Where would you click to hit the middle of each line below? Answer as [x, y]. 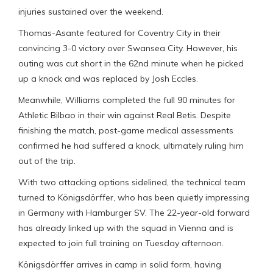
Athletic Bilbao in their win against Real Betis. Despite [125, 115]
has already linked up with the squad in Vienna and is [126, 228]
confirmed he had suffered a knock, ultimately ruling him [131, 145]
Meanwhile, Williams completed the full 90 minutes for [127, 100]
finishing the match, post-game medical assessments [126, 130]
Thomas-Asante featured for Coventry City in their [119, 33]
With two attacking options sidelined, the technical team [132, 182]
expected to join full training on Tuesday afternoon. [121, 243]
